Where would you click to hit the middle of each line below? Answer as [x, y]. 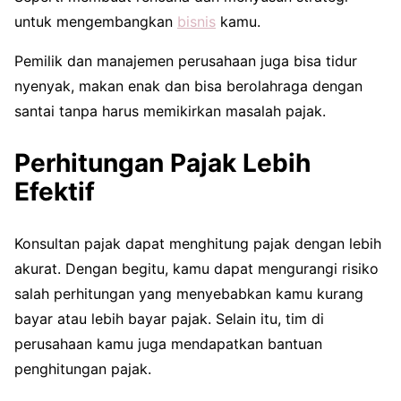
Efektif [55, 191]
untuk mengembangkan [96, 21]
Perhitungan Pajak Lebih [162, 162]
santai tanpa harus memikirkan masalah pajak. [170, 111]
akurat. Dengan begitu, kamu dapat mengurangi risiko [196, 268]
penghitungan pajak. [83, 368]
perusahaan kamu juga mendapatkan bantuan [168, 343]
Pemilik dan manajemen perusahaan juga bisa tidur [186, 60]
